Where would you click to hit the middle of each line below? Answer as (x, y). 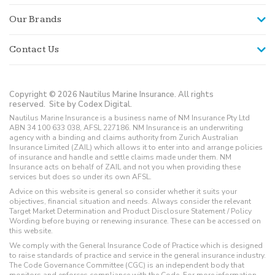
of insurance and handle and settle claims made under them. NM (120, 157)
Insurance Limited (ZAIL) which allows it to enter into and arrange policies (136, 148)
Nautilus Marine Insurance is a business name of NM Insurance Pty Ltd (130, 118)
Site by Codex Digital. (91, 105)
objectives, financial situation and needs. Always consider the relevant (130, 202)
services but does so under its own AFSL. (80, 177)
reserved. (29, 105)
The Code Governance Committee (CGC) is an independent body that (127, 265)
